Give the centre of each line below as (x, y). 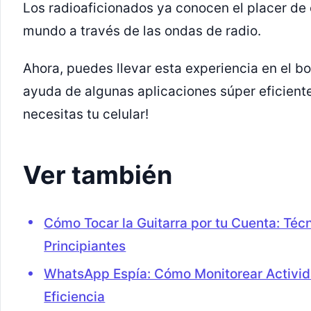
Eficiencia (75, 297)
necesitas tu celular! (86, 115)
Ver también (98, 175)
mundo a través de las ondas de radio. (142, 31)
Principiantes (85, 246)
